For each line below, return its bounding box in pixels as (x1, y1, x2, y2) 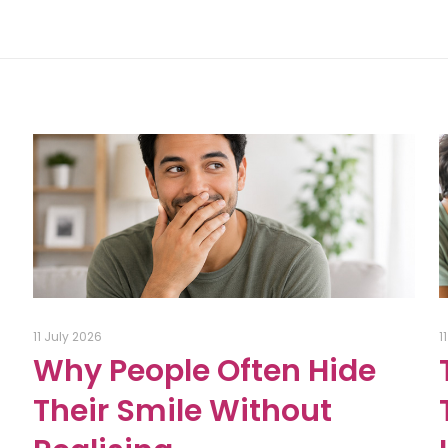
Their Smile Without (32, 390, 332, 433)
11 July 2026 (32, 328, 102, 346)
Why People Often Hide (32, 350, 376, 393)
